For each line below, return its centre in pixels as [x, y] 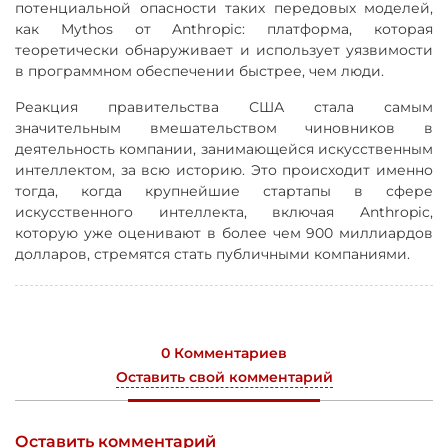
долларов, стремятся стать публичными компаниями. [212, 254]
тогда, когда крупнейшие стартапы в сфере [224, 191]
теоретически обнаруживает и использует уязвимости [224, 50]
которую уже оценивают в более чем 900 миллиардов [224, 233]
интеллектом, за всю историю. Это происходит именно [224, 170]
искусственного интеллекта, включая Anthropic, [224, 212]
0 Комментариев [224, 353]
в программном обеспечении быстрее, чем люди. [199, 71]
